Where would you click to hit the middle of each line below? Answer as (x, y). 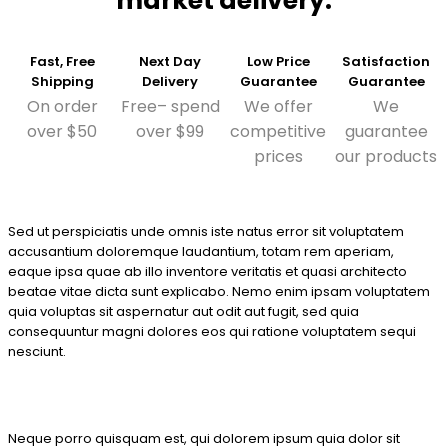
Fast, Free (62, 62)
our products (386, 157)
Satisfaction (386, 62)
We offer (278, 107)
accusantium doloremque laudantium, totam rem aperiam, (201, 252)
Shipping (62, 82)
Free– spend (170, 107)
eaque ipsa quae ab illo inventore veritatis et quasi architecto (207, 272)
